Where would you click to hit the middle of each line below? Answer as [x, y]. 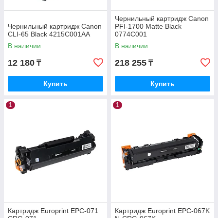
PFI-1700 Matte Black [148, 27]
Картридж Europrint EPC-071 [53, 211]
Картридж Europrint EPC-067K [162, 211]
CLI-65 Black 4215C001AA [49, 34]
